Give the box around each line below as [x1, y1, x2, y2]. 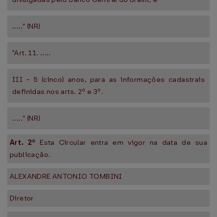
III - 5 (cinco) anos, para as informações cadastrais [12, 75, 205, 84]
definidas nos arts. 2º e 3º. [12, 87, 103, 96]
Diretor [10, 193, 34, 203]
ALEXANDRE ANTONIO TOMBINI [10, 171, 123, 181]
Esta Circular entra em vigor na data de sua [40, 138, 207, 147]
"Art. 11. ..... [12, 48, 51, 58]
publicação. [10, 150, 51, 159]
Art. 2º [10, 138, 40, 147]
